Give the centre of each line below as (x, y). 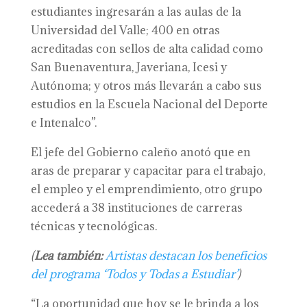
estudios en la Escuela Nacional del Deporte (149, 104)
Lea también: (68, 256)
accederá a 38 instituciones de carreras (136, 208)
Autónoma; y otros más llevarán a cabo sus (146, 86)
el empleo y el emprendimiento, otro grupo (146, 189)
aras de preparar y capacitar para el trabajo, (148, 171)
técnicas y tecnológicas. (94, 226)
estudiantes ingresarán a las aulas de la (136, 12)
